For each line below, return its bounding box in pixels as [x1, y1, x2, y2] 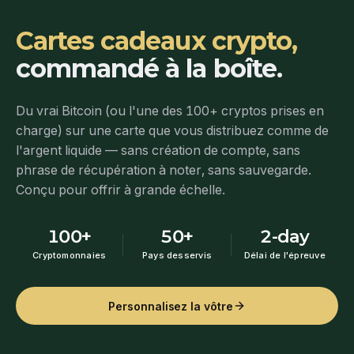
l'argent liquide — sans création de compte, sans [16, 142, 300, 159]
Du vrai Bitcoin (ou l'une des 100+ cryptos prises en [16, 103, 324, 119]
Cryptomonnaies [32, 250, 107, 262]
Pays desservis [141, 250, 213, 262]
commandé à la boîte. [16, 53, 282, 85]
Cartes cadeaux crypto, [16, 25, 297, 57]
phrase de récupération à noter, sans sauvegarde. [16, 162, 311, 179]
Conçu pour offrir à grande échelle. [16, 182, 225, 198]
